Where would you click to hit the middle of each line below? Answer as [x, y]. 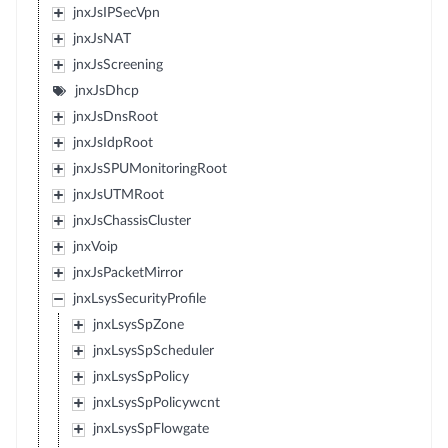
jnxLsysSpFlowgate [150, 428]
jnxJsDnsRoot [115, 116]
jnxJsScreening [117, 64]
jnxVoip [95, 246]
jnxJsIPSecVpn [116, 12]
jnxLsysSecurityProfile [139, 298]
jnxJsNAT [101, 38]
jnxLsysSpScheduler [153, 350]
